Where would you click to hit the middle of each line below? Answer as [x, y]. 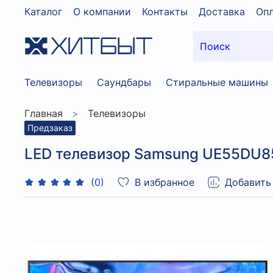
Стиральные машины [217, 82]
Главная [44, 113]
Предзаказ [50, 127]
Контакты [165, 11]
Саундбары [124, 82]
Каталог [43, 11]
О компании [102, 11]
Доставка [222, 11]
